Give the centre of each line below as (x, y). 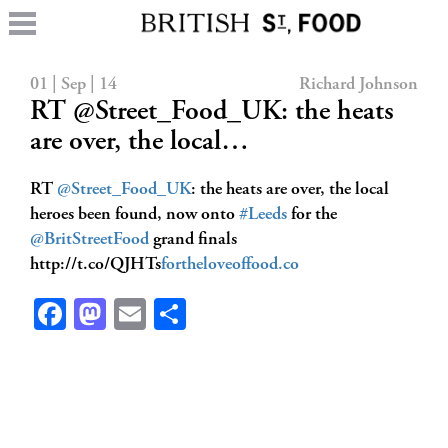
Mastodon (170, 314)
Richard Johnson (358, 85)
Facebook (125, 314)
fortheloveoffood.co (230, 265)
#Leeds (263, 215)
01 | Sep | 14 (73, 85)
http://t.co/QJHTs (95, 265)
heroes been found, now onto (134, 215)
